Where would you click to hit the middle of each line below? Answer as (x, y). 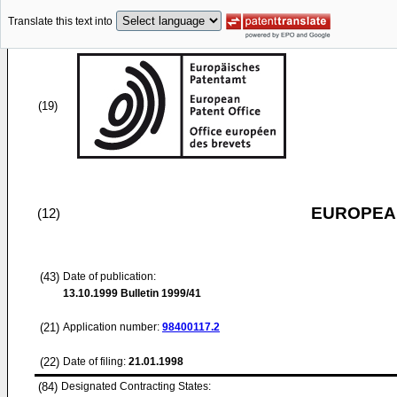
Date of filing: (94, 362)
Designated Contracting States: (136, 386)
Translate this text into (60, 22)
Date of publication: (109, 276)
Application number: (113, 327)
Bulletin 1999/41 (160, 293)
